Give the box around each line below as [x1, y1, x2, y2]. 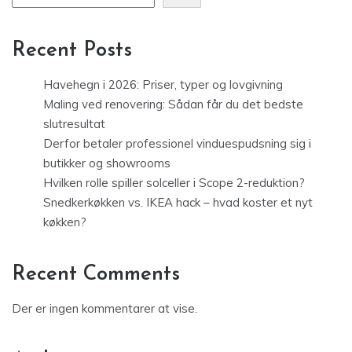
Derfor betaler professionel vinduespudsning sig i [43, 136, 311, 152]
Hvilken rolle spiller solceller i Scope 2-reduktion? [43, 175, 305, 191]
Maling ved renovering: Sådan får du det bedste [43, 97, 303, 112]
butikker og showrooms [43, 156, 170, 171]
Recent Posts [12, 40, 132, 62]
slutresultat [43, 116, 105, 132]
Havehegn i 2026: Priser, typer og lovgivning [43, 77, 283, 93]
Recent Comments [12, 264, 180, 286]
